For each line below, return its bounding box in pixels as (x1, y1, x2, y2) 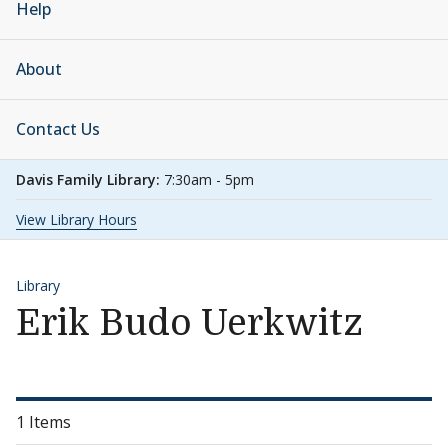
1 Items (16, 411, 71, 433)
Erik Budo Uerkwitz (16, 303, 363, 344)
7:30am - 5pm (164, 170, 254, 189)
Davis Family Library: (16, 170, 164, 189)
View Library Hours (16, 210, 137, 229)
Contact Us (16, 118, 100, 140)
